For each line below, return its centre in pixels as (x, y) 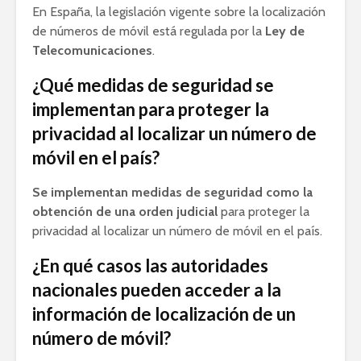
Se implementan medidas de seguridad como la (172, 192)
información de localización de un (164, 313)
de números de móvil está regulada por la (149, 31)
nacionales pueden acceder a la (157, 289)
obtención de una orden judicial (125, 211)
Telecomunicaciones (92, 50)
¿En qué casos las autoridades (150, 265)
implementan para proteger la (151, 109)
